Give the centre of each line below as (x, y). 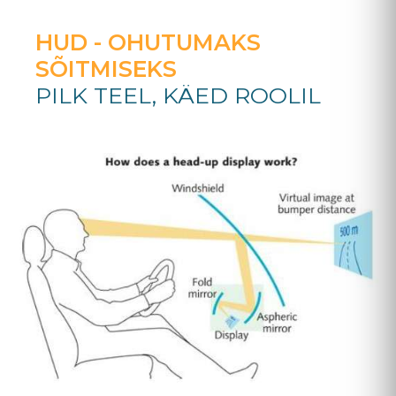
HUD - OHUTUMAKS (148, 42)
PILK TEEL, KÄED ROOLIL (178, 95)
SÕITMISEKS (106, 69)
